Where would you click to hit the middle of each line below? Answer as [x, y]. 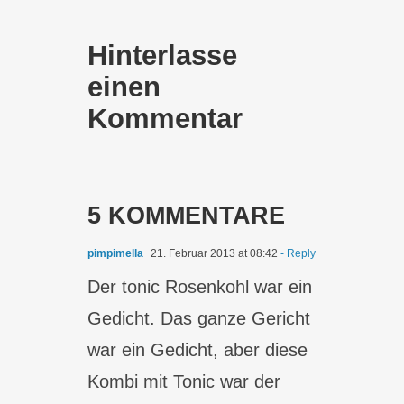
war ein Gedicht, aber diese [198, 350]
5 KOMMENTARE [187, 216]
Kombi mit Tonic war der [184, 381]
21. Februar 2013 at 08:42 [213, 253]
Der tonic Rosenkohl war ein [200, 287]
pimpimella [116, 253]
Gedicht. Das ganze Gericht [199, 318]
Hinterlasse [163, 55]
